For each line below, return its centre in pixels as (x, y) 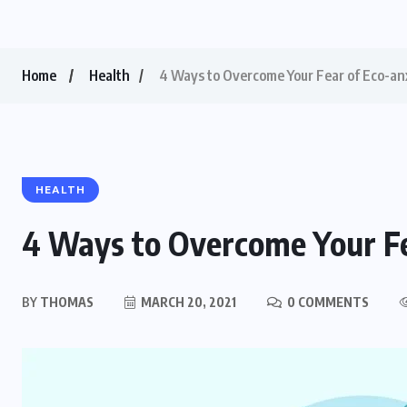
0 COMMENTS (327, 302)
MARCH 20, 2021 (187, 302)
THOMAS (65, 302)
